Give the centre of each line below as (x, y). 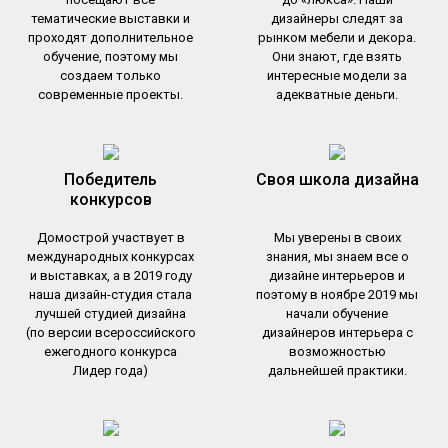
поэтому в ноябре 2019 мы (337, 294)
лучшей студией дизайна (111, 313)
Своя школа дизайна (337, 179)
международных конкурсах (111, 256)
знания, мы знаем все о (337, 256)
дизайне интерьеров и (337, 275)
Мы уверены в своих (337, 237)
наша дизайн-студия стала (111, 294)
